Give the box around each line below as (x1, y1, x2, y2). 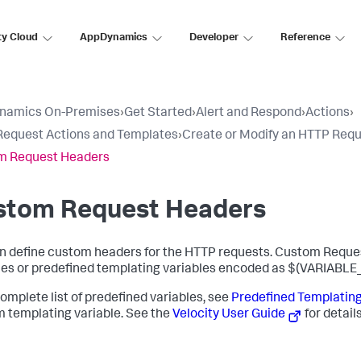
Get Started (124, 107, 192, 120)
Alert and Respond (196, 107, 301, 120)
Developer (189, 32, 239, 44)
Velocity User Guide (172, 309, 285, 322)
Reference (280, 32, 330, 44)
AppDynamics (80, 32, 147, 44)
